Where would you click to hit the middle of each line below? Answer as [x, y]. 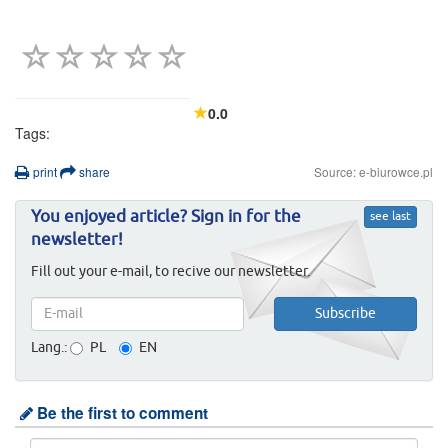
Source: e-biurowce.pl [373, 171]
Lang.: [49, 347]
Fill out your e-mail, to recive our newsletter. [170, 271]
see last [390, 216]
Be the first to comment [120, 412]
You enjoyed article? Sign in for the [166, 217]
